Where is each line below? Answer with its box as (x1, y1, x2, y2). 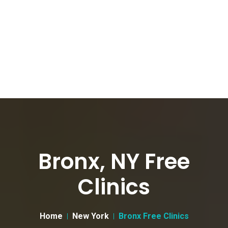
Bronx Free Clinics (118, 211, 189, 221)
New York (72, 211, 109, 221)
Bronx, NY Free (38, 147, 190, 177)
